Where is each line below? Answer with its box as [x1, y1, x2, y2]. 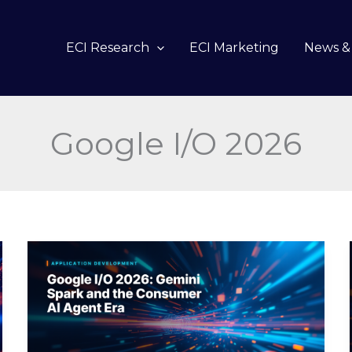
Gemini [45, 301, 90, 317]
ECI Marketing [189, 40, 280, 56]
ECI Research [65, 40, 149, 56]
